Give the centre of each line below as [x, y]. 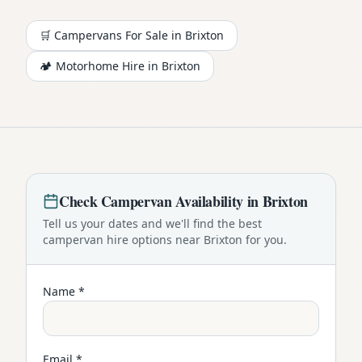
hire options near [154, 239]
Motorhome [87, 65]
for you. [265, 239]
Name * [64, 291]
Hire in [140, 65]
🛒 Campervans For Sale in [112, 35]
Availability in [217, 201]
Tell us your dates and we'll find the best [152, 223]
